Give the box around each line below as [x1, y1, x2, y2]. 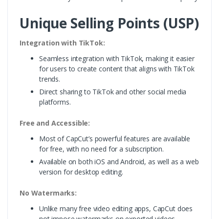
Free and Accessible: [20, 118, 90, 128]
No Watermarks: [20, 188, 77, 197]
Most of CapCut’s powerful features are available [39, 133, 191, 143]
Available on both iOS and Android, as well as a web [39, 156, 199, 166]
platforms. [39, 97, 71, 107]
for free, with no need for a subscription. [39, 144, 164, 153]
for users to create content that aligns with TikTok [39, 64, 195, 73]
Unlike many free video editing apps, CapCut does [39, 203, 193, 213]
